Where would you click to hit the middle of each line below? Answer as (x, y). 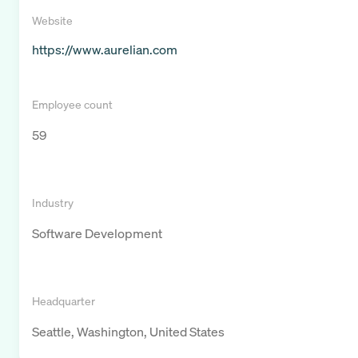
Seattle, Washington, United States (128, 332)
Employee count (72, 105)
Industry (53, 203)
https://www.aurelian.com (105, 50)
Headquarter (64, 301)
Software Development (97, 234)
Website (52, 21)
